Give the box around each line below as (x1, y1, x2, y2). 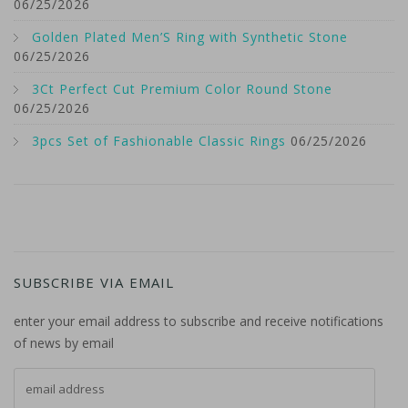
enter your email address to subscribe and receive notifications (14, 312, 383, 331)
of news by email (14, 334, 114, 352)
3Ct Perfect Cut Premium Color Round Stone (32, 80, 332, 98)
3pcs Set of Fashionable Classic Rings (32, 132, 286, 150)
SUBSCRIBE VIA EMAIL (14, 273, 174, 292)
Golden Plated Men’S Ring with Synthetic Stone (32, 28, 348, 46)
